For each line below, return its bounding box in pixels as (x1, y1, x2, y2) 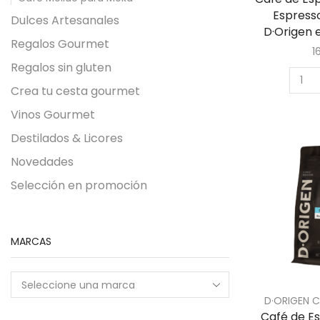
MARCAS (11, 234, 51, 249)
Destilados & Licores (11, 129, 123, 146)
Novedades (11, 153, 74, 170)
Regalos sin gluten (11, 59, 111, 76)
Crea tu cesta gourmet (11, 82, 140, 99)
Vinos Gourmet (11, 106, 95, 123)
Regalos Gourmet (11, 35, 109, 52)
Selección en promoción (11, 176, 147, 194)
